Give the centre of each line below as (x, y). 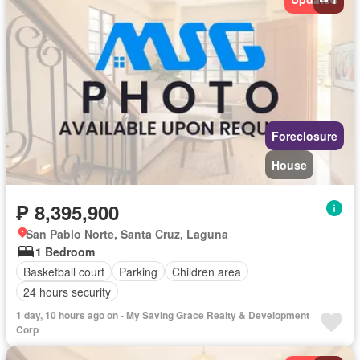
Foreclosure (305, 136)
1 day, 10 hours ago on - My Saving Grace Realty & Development (163, 315)
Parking (138, 271)
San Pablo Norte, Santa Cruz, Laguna (127, 234)
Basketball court (64, 271)
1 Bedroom (65, 252)
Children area (207, 271)
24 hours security (67, 291)
